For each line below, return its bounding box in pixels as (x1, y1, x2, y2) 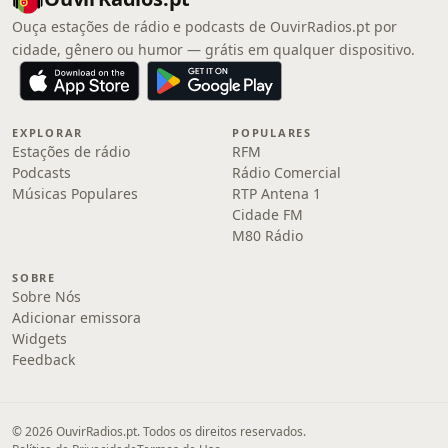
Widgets (12, 329, 67, 348)
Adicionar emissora (12, 308, 141, 327)
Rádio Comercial (232, 163, 341, 182)
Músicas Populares (12, 184, 138, 203)
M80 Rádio (232, 226, 303, 245)
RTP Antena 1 (232, 184, 321, 203)
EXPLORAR (12, 125, 84, 140)
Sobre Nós (12, 287, 81, 306)
